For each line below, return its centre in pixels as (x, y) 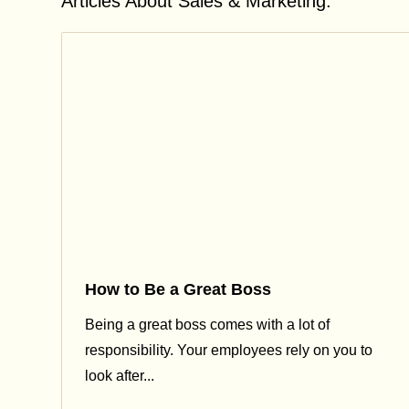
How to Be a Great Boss (178, 289)
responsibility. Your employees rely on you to (229, 351)
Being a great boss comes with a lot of (207, 325)
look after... (120, 376)
